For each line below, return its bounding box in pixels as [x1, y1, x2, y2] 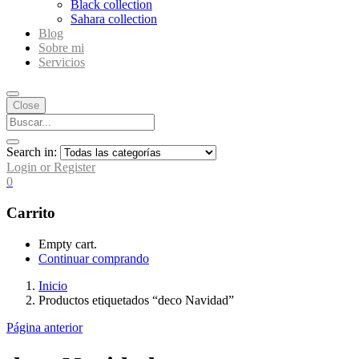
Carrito [6, 204, 55, 222]
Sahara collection [71, 12, 157, 26]
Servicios [38, 55, 85, 70]
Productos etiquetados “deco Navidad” [38, 292, 234, 307]
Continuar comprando [38, 251, 149, 265]
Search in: [6, 145, 57, 159]
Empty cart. [38, 236, 97, 251]
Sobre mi [38, 41, 84, 55]
